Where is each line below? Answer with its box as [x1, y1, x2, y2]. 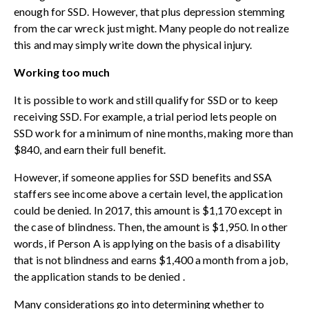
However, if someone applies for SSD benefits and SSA [14, 170, 272, 184]
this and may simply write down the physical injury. [14, 38, 252, 52]
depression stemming [183, 5, 286, 19]
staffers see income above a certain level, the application [14, 187, 283, 201]
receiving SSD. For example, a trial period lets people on [14, 110, 277, 123]
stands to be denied [87, 270, 181, 283]
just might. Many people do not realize [104, 21, 289, 35]
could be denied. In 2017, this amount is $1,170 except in [14, 203, 282, 217]
